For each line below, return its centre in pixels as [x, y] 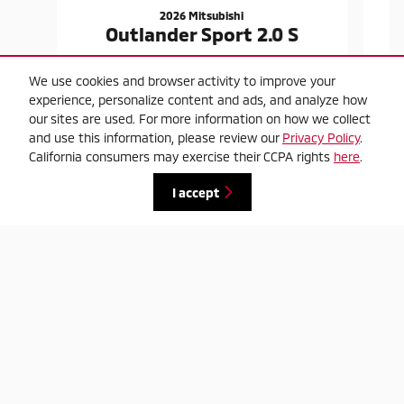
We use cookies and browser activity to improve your [182, 81]
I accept [195, 192]
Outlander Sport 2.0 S [202, 33]
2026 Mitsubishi [202, 15]
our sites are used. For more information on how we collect [200, 119]
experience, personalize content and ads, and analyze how [198, 100]
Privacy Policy [321, 138]
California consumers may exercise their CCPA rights [181, 157]
